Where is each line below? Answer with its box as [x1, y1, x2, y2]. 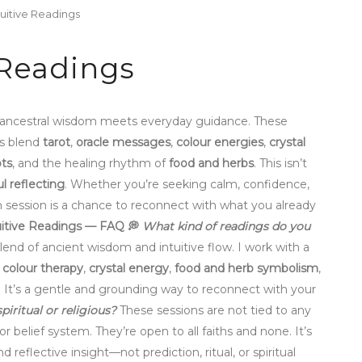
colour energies [176, 135, 263, 150]
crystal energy [89, 261, 169, 276]
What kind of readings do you [142, 219, 310, 234]
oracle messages [76, 135, 170, 150]
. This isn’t [254, 156, 307, 171]
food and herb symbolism [175, 261, 318, 276]
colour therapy [2, 261, 83, 276]
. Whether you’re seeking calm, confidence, [65, 177, 309, 192]
